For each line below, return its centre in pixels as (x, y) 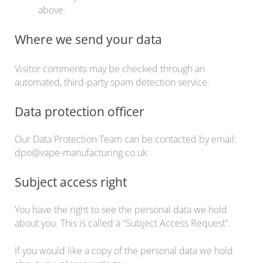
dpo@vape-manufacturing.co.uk (81, 152)
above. (52, 10)
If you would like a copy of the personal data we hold (124, 250)
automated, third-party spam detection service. (112, 82)
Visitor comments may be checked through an (110, 68)
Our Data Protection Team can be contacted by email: (126, 139)
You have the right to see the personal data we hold (121, 209)
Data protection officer (80, 111)
